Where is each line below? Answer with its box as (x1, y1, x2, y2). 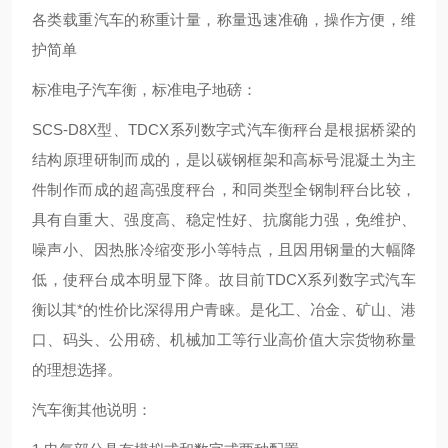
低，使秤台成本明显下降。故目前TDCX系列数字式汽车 (32, 271, 416, 288)
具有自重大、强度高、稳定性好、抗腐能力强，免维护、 (32, 211, 416, 228)
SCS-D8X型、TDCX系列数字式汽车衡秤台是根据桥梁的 (32, 121, 416, 138)
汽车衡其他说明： (32, 401, 152, 418)
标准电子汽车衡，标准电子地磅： (32, 81, 257, 98)
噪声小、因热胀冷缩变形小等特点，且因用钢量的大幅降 (32, 241, 416, 258)
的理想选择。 (32, 361, 122, 378)
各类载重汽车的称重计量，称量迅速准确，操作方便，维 (32, 11, 416, 28)
